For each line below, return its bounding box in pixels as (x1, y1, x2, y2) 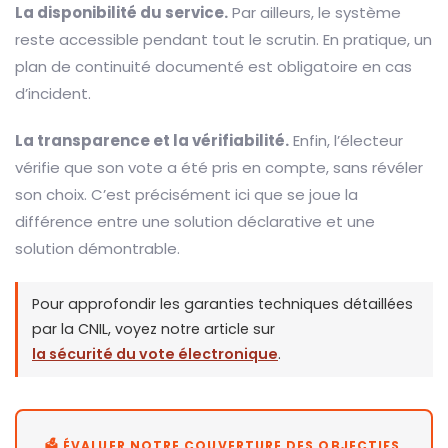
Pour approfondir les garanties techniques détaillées (32, 293, 413, 314)
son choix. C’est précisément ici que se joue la (15, 183, 358, 205)
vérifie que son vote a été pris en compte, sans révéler (15, 156, 423, 178)
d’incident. (15, 82, 91, 104)
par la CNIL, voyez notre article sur (32, 318, 275, 339)
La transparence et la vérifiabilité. (15, 129, 289, 151)
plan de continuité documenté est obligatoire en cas (15, 55, 412, 77)
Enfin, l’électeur (289, 129, 403, 151)
